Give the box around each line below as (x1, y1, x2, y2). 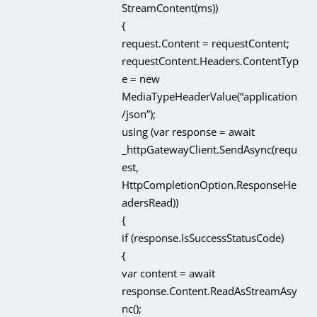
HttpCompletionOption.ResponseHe (122, 177, 297, 192)
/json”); (122, 106, 156, 121)
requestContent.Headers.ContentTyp (122, 53, 299, 68)
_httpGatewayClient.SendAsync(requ (122, 142, 298, 156)
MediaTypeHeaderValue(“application (122, 88, 298, 103)
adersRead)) (122, 195, 179, 209)
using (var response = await (122, 124, 255, 139)
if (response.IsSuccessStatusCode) (122, 230, 284, 245)
